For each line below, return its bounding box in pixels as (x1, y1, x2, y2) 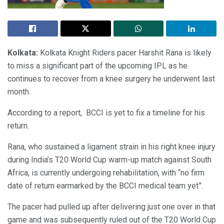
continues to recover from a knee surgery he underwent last (7, 73, 215, 83)
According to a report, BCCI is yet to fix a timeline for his (7, 107, 205, 117)
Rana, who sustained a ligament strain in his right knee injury (7, 141, 215, 151)
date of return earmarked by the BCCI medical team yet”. (7, 180, 203, 190)
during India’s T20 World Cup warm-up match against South (7, 154, 211, 164)
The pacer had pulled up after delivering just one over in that (7, 201, 215, 211)
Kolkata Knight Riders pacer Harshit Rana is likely (40, 47, 211, 57)
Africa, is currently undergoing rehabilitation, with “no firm (7, 167, 204, 177)
